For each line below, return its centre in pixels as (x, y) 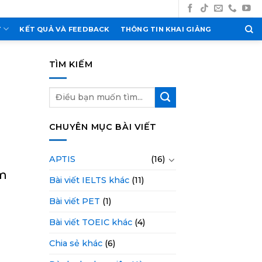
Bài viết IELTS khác (89, 180)
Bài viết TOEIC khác (90, 223)
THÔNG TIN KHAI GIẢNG (166, 29)
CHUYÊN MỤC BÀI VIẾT (103, 127)
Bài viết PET (74, 201)
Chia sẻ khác (75, 244)
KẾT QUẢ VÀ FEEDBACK (65, 29)
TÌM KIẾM (71, 64)
